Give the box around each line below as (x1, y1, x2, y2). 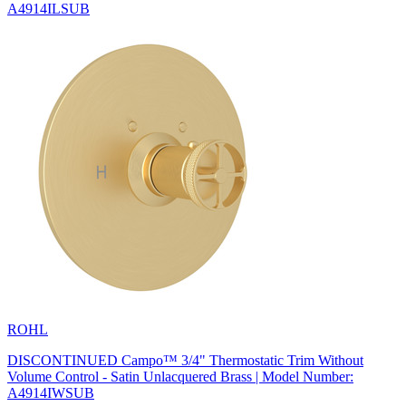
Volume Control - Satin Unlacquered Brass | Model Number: (7, 368, 353, 384)
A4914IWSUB (7, 384, 94, 401)
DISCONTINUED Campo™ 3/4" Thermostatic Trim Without (7, 352, 363, 368)
